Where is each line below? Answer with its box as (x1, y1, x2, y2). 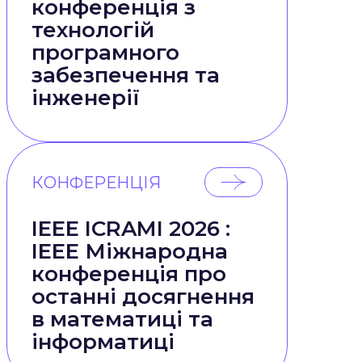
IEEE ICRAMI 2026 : (32, 216, 230, 242)
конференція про (32, 261, 226, 287)
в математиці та (32, 306, 213, 332)
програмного (32, 40, 179, 65)
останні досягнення (32, 284, 255, 309)
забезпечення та (32, 62, 220, 88)
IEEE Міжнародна (32, 238, 228, 264)
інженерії (32, 85, 140, 111)
